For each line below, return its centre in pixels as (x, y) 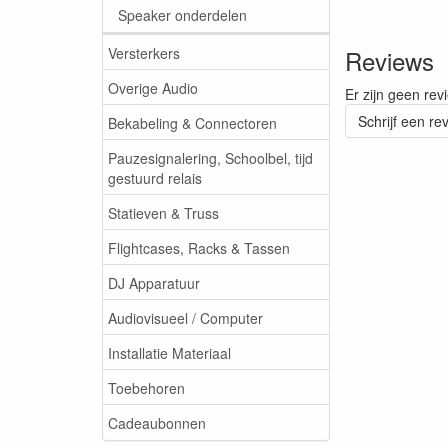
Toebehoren (146, 387)
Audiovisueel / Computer (185, 317)
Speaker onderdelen (182, 14)
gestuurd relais (155, 177)
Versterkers (144, 52)
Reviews (389, 60)
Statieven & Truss (163, 212)
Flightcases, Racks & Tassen (199, 247)
